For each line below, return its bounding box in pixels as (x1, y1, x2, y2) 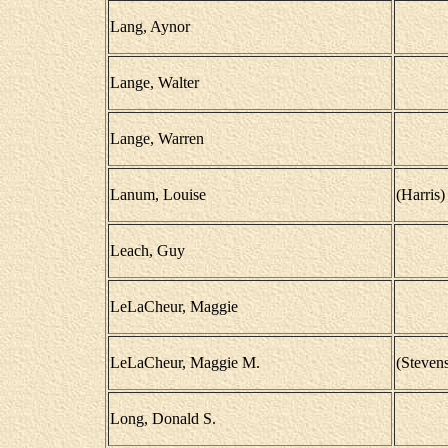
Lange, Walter (109, 74, 199, 91)
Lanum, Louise (109, 186, 206, 203)
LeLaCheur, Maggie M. (109, 354, 260, 371)
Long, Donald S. (109, 410, 216, 427)
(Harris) (395, 186, 445, 203)
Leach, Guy (109, 242, 185, 259)
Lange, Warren (109, 130, 204, 147)
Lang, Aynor (109, 18, 190, 35)
